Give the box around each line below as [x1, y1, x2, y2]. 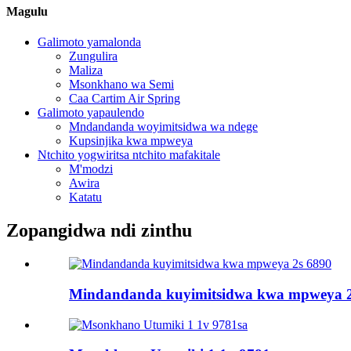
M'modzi [69, 162, 113, 176]
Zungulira [69, 49, 118, 63]
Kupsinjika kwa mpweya [69, 134, 193, 148]
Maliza [69, 63, 103, 78]
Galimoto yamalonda [38, 35, 141, 49]
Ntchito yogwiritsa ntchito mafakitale [38, 148, 220, 162]
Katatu [69, 190, 102, 204]
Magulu [6, 5, 48, 19]
